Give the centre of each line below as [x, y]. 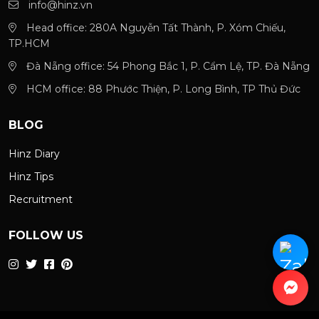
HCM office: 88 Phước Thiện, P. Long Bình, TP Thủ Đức [162, 89]
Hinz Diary [34, 154]
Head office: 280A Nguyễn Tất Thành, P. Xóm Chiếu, [155, 28]
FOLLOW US [46, 235]
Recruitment [41, 199]
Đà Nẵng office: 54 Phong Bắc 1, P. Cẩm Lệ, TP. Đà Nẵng [167, 66]
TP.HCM [29, 43]
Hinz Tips [31, 177]
